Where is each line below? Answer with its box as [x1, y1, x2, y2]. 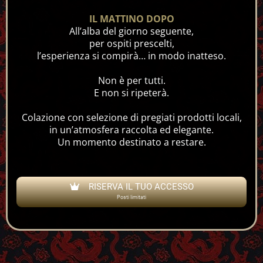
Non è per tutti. [97, 73, 166, 87]
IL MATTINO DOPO [89, 12, 174, 25]
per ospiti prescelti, [89, 36, 174, 50]
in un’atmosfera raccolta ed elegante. [49, 123, 214, 136]
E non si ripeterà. [94, 86, 169, 99]
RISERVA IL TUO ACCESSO [88, 181, 194, 192]
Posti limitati [117, 194, 146, 200]
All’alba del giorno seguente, [69, 24, 194, 38]
